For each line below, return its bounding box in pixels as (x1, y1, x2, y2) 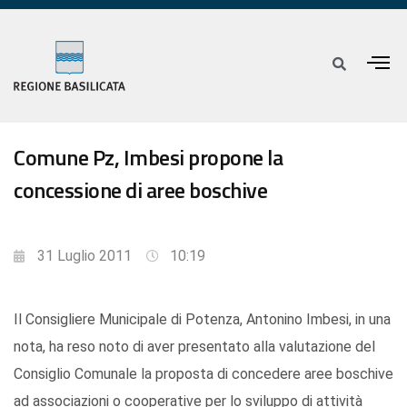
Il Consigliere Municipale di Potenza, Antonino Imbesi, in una (14, 311, 391, 329)
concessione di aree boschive (14, 174, 267, 207)
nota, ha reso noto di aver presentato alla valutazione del (14, 338, 375, 356)
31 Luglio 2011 (37, 247, 132, 265)
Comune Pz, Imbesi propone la (14, 141, 283, 174)
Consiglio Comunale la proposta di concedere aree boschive (14, 365, 393, 383)
